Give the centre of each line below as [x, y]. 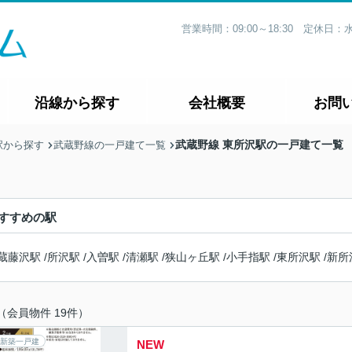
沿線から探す [77, 103]
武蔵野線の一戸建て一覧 [110, 145]
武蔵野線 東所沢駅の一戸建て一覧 [259, 145]
